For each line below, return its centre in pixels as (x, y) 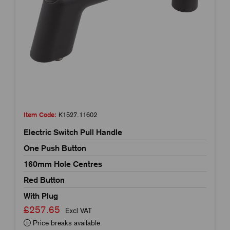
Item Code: (40, 114)
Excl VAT (79, 210)
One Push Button (55, 148)
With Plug (41, 195)
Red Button (44, 179)
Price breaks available (65, 223)
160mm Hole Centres (63, 164)
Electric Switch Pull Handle (73, 132)
